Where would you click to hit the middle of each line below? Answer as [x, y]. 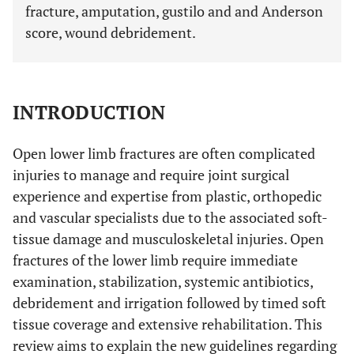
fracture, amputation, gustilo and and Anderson [174, 11]
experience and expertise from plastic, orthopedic [167, 196]
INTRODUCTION [89, 112]
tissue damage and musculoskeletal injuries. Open [168, 239]
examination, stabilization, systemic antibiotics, [163, 281]
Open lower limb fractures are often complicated [164, 153]
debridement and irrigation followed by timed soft [169, 303]
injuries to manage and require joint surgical [151, 175]
